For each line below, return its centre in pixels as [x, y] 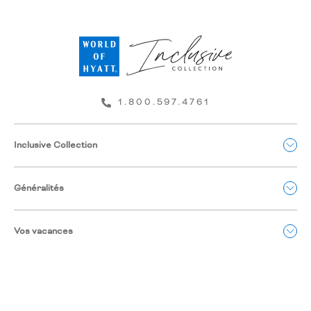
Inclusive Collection [56, 145]
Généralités [39, 188]
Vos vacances [43, 232]
